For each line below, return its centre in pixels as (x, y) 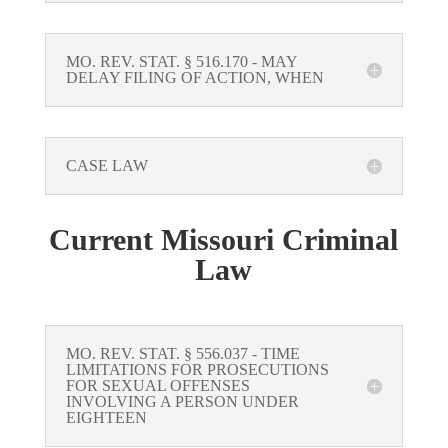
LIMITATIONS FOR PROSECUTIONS (197, 370)
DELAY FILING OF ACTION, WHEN (194, 78)
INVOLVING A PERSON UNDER (182, 402)
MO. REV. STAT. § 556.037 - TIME (182, 354)
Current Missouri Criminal (224, 240)
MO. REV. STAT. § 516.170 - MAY (181, 62)
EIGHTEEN (106, 418)
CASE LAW (106, 166)
